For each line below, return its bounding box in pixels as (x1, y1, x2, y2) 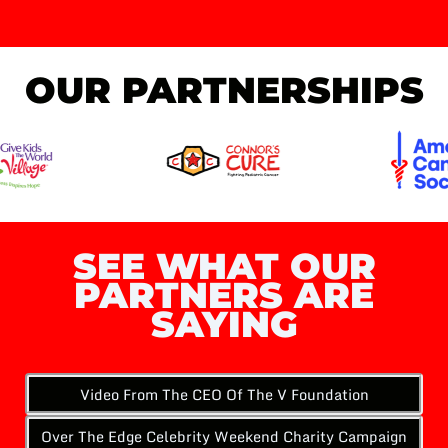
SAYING (150, 301, 298, 346)
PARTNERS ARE (74, 272, 374, 317)
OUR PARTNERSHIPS (24, 68, 424, 113)
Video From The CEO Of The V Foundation (79, 381, 369, 406)
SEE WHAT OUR (72, 243, 376, 288)
